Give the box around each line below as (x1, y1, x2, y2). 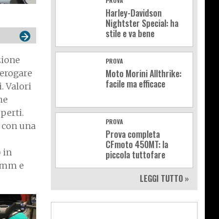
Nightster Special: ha (106, 17, 178, 30)
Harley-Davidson (106, 6, 162, 20)
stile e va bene (106, 27, 154, 40)
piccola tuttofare (106, 148, 165, 161)
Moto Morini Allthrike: (106, 67, 181, 80)
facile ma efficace (106, 77, 165, 90)
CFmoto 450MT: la (106, 138, 168, 151)
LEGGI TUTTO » (140, 173, 189, 185)
